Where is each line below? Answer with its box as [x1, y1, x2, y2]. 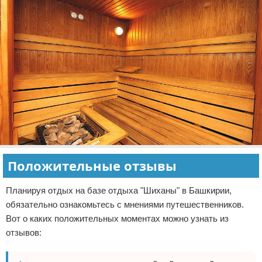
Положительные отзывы [8, 156, 177, 174]
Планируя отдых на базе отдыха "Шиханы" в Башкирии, [6, 185, 232, 195]
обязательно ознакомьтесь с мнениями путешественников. [6, 199, 244, 209]
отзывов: [6, 227, 42, 237]
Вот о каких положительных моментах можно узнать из [6, 213, 229, 223]
